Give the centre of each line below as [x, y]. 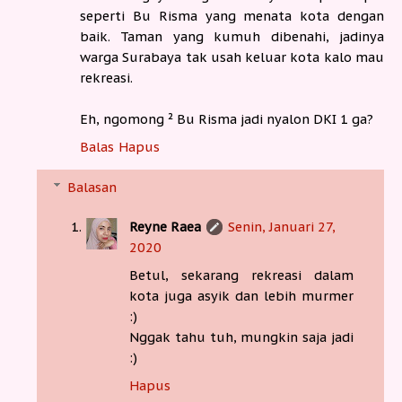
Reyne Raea [166, 226]
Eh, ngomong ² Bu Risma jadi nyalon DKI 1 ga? [227, 119]
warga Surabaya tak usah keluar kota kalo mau [232, 57]
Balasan [92, 187]
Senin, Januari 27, [282, 226]
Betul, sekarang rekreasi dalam [241, 275]
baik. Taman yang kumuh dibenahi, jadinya [232, 37]
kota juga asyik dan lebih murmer [241, 295]
